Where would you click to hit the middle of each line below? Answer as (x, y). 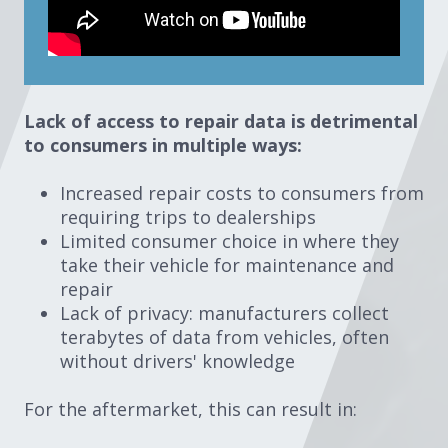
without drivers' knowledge (180, 360)
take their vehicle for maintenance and (227, 264)
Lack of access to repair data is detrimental (221, 120)
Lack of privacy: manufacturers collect (224, 312)
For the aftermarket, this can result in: (193, 408)
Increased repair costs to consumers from (242, 192)
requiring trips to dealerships (188, 216)
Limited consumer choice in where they (229, 240)
